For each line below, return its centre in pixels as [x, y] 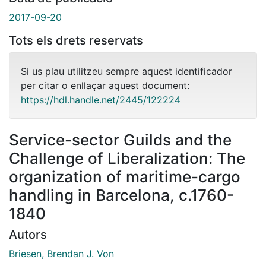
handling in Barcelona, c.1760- [121, 195]
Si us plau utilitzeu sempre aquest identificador [126, 71]
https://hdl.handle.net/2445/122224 [101, 99]
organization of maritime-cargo [125, 176]
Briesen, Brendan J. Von [61, 253]
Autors [28, 234]
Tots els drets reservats [76, 40]
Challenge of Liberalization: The [127, 158]
